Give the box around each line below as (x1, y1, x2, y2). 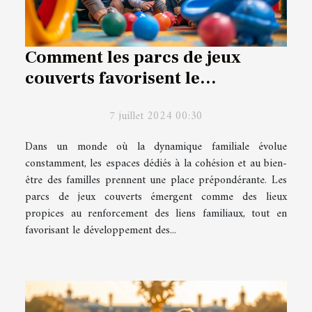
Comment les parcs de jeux (25, 45, 241, 68)
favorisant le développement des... (25, 220, 176, 240)
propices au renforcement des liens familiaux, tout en (25, 203, 287, 224)
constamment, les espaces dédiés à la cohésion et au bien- (25, 153, 287, 173)
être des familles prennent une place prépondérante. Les (25, 170, 287, 190)
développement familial (25, 87, 217, 110)
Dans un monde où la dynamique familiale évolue (25, 136, 287, 157)
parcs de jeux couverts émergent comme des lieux (25, 187, 287, 207)
